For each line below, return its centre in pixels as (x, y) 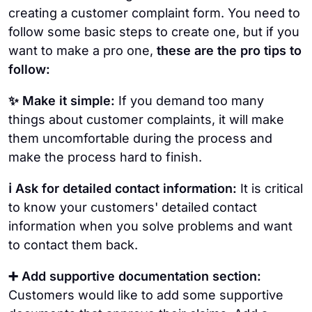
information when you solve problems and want (150, 226)
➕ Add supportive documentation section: (135, 276)
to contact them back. (73, 245)
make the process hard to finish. (105, 157)
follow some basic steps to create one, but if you (154, 32)
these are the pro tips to (227, 51)
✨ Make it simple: (62, 101)
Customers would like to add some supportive (146, 295)
